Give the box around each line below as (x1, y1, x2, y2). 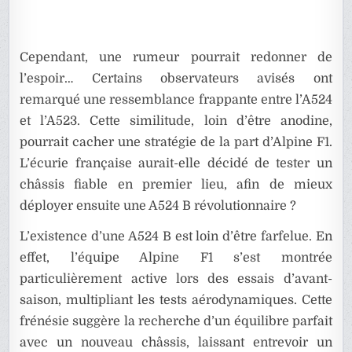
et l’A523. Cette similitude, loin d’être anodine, (20, 114, 332, 129)
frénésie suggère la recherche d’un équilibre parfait (20, 314, 332, 329)
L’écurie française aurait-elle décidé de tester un (20, 156, 332, 171)
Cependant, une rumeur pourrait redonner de (20, 50, 332, 65)
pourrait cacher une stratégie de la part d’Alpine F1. (20, 135, 332, 150)
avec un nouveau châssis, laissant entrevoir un (20, 335, 332, 350)
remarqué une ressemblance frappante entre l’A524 (20, 93, 332, 108)
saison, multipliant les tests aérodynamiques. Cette (20, 293, 332, 308)
